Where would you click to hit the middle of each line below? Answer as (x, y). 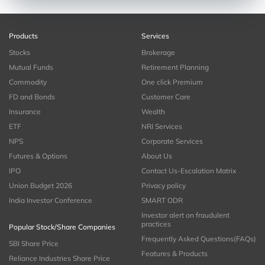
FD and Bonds (32, 96)
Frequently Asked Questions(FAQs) (199, 238)
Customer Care (166, 96)
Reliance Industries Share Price (59, 258)
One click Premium (172, 82)
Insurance (25, 111)
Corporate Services (172, 141)
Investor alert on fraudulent (185, 215)
